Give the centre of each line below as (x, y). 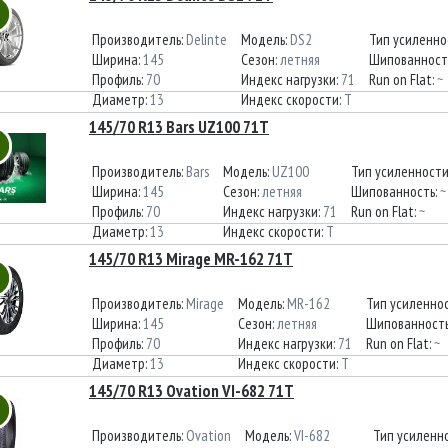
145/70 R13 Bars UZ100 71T (179, 127)
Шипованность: (395, 191)
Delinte (206, 39)
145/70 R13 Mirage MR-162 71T (191, 259)
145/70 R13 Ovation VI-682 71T (191, 391)
